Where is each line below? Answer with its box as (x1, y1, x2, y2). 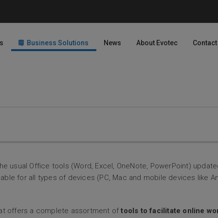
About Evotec (136, 39, 178, 47)
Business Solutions (26, 39, 89, 47)
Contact (192, 39, 217, 47)
